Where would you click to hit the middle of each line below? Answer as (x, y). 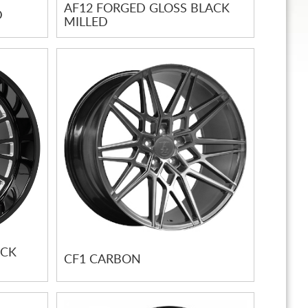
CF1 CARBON (102, 260)
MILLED (86, 23)
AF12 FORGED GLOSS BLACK (147, 9)
